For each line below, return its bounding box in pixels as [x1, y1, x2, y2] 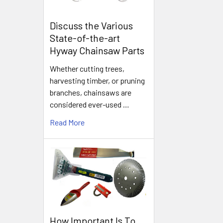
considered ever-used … [50, 100, 129, 110]
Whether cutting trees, [50, 64, 124, 74]
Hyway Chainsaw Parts [50, 44, 144, 57]
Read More [50, 117, 85, 127]
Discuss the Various [50, 19, 133, 32]
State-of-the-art [50, 32, 120, 44]
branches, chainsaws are [50, 88, 131, 98]
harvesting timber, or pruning [50, 76, 145, 86]
